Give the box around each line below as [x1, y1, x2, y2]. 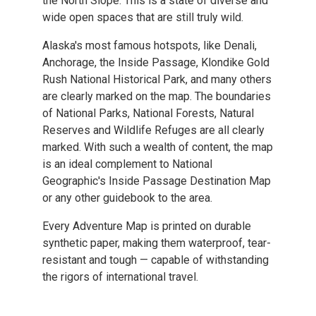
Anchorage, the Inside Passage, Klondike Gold [42, 55, 269, 69]
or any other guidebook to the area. [42, 190, 212, 205]
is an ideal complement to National [42, 157, 212, 171]
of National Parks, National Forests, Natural [42, 106, 254, 120]
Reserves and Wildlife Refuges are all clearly [42, 123, 265, 137]
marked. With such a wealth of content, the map [42, 140, 273, 154]
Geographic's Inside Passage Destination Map [42, 174, 271, 188]
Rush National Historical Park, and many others [42, 72, 272, 86]
